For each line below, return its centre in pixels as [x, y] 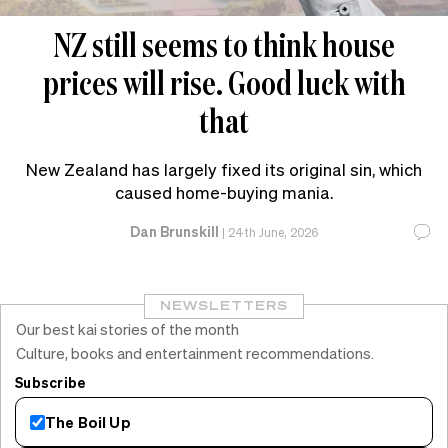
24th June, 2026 [273, 233]
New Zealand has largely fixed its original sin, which [224, 169]
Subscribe [51, 382]
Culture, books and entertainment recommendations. [195, 353]
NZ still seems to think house [224, 45]
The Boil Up [88, 421]
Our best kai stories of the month [127, 329]
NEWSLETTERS [224, 306]
